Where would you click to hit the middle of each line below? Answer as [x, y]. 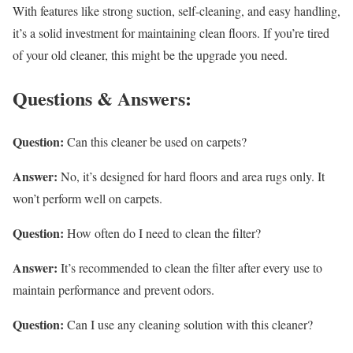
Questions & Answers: [102, 98]
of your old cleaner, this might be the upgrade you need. [150, 55]
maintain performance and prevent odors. [113, 290]
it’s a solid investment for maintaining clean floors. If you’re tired [171, 33]
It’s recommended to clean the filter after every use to [191, 268]
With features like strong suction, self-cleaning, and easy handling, [176, 11]
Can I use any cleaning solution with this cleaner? [190, 325]
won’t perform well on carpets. [87, 199]
